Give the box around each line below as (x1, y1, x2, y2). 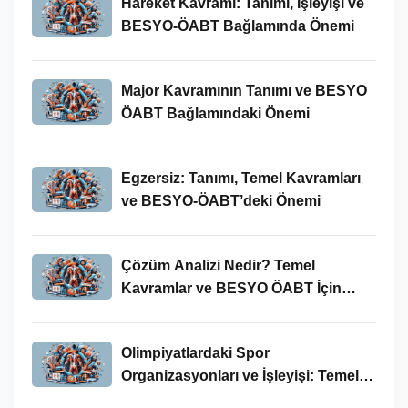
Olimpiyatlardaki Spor (120, 344, 270, 361)
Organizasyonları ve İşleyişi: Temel (120, 367, 359, 383)
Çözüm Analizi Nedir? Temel (120, 257, 315, 273)
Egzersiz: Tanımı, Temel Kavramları (120, 169, 361, 186)
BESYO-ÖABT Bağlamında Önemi (120, 17, 354, 34)
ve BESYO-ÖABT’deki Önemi (120, 192, 321, 209)
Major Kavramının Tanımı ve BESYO (120, 82, 367, 98)
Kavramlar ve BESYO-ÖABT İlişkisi (120, 390, 361, 406)
